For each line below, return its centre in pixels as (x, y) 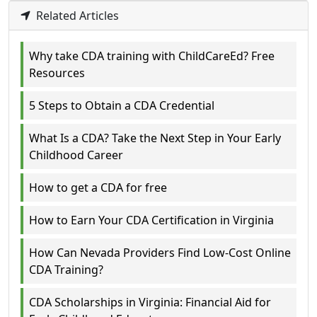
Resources (57, 73)
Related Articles (76, 16)
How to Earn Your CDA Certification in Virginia (151, 220)
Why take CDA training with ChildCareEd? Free (152, 56)
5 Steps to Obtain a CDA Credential (122, 106)
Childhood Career (76, 155)
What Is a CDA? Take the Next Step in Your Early (155, 138)
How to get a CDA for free (98, 188)
